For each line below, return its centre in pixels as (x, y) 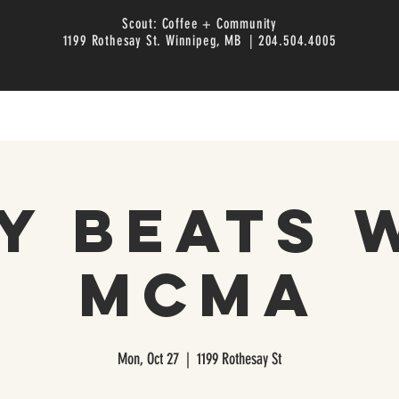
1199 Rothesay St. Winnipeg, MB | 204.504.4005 (199, 41)
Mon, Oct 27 (148, 359)
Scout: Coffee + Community (199, 24)
